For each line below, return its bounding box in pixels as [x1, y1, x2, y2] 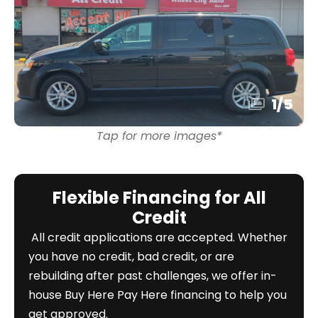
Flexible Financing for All [52, 186, 266, 209]
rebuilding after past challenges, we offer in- [28, 268, 277, 284]
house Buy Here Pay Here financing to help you [28, 287, 287, 303]
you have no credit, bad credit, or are [28, 248, 234, 265]
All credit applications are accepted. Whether [28, 229, 287, 246]
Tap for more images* [96, 128, 222, 144]
